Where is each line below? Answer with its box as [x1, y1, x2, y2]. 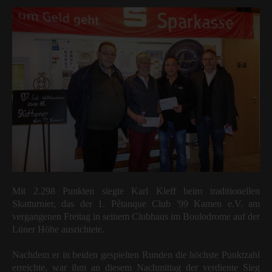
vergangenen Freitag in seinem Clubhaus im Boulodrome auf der [12, 211, 260, 222]
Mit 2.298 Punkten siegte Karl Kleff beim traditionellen [12, 185, 260, 196]
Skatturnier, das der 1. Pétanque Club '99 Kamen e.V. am [12, 198, 260, 209]
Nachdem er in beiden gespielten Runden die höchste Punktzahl [12, 249, 260, 260]
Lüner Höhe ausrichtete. [12, 223, 104, 234]
